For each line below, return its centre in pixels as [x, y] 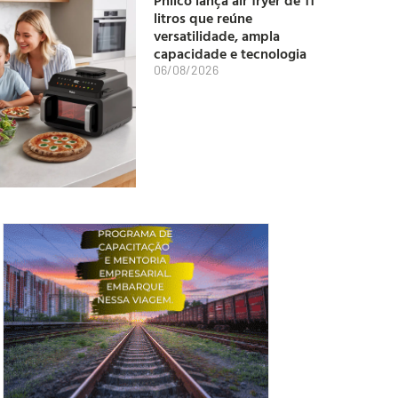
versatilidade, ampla [217, 35]
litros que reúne [203, 17]
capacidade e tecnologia [230, 53]
